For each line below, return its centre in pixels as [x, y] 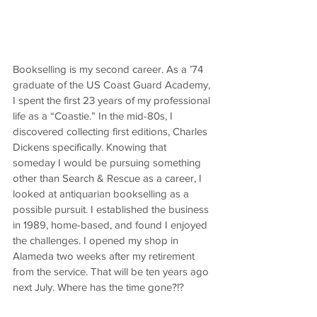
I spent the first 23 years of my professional [113, 100]
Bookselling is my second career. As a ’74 [109, 69]
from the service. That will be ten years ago [112, 271]
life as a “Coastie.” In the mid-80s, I [94, 116]
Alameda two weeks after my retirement [105, 256]
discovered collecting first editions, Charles [111, 131]
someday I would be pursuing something [108, 162]
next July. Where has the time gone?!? [98, 287]
